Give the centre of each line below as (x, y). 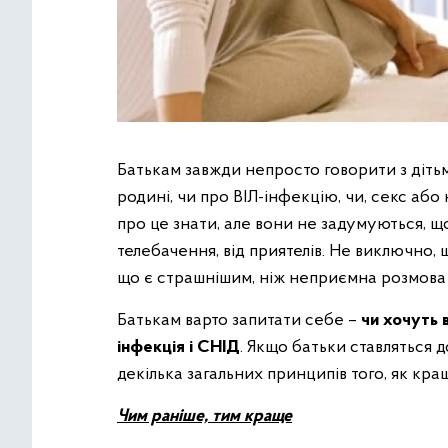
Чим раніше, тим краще (204, 416)
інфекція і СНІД (178, 347)
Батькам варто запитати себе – (239, 320)
